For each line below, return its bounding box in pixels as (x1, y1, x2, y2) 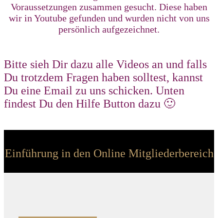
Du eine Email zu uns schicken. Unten (4, 84, 184, 97)
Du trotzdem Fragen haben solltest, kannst (4, 71, 203, 84)
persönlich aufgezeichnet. (58, 23, 160, 35)
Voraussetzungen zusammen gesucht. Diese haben (11, 1, 207, 12)
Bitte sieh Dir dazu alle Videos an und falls (4, 57, 207, 71)
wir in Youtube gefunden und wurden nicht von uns (8, 12, 210, 23)
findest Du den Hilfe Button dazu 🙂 (4, 97, 175, 110)
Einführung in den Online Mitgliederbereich (4, 146, 214, 160)
